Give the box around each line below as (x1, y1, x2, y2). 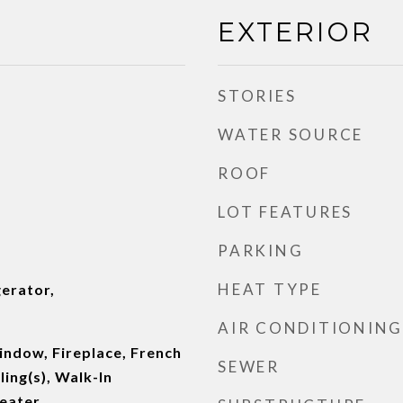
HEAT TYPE (218, 280, 322, 299)
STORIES (218, 86, 297, 105)
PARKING (218, 241, 304, 260)
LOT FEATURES (218, 202, 353, 221)
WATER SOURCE (218, 125, 363, 144)
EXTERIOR (218, 16, 373, 48)
